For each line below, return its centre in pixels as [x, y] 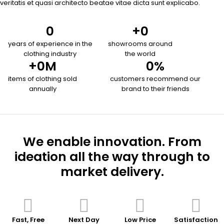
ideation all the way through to [112, 157]
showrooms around [140, 44]
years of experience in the [50, 44]
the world [140, 54]
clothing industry [50, 54]
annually [42, 89]
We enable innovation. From [112, 142]
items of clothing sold [42, 79]
